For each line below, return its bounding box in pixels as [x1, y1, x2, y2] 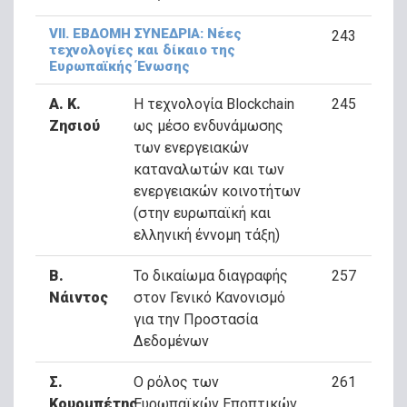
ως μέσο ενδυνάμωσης [133, 117, 283, 134]
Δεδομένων [133, 333, 209, 350]
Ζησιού [49, 117, 100, 134]
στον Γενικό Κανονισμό [133, 289, 285, 306]
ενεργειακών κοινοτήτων [133, 183, 301, 200]
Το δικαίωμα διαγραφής [133, 267, 288, 284]
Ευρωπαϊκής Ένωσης [49, 58, 190, 74]
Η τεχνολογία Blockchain [133, 95, 294, 113]
